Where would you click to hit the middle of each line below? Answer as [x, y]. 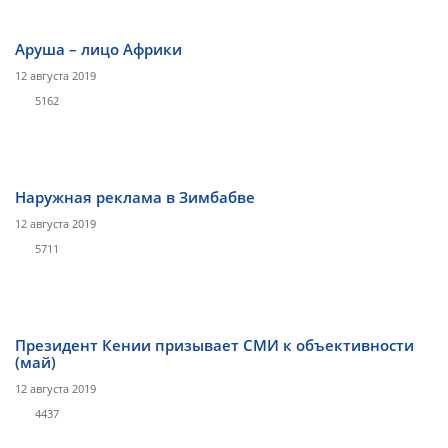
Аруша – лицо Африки [98, 49]
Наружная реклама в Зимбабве [135, 197]
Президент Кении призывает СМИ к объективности [214, 345]
